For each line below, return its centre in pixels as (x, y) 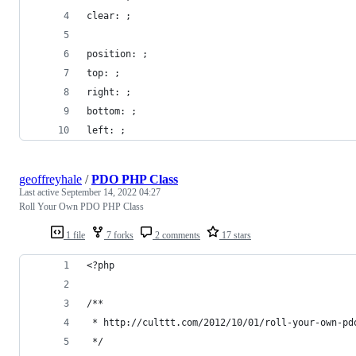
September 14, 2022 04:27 (111, 192)
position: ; (117, 54)
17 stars (235, 235)
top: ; (103, 73)
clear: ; (109, 15)
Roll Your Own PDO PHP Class (81, 206)
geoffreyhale (50, 179)
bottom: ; (112, 111)
